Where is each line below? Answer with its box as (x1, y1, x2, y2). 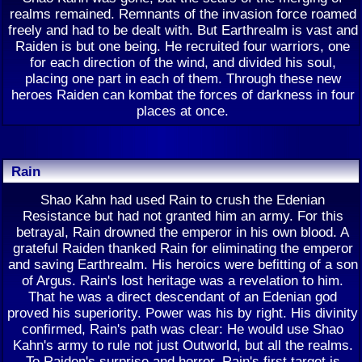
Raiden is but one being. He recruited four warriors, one (15, 38, 350, 54)
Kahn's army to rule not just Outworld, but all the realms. (12, 337, 353, 353)
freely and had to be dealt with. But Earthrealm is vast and (7, 22, 358, 38)
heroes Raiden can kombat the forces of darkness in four (11, 86, 355, 103)
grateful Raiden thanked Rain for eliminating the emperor (12, 240, 353, 256)
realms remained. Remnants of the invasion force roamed (9, 6, 356, 22)
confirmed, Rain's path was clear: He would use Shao (22, 321, 343, 337)
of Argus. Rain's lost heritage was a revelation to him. (22, 272, 343, 288)
